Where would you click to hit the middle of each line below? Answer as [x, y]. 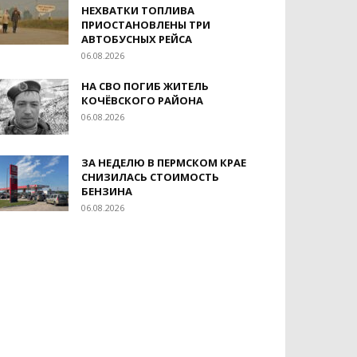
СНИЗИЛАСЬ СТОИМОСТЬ [150, 177]
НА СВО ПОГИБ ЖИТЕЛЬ [145, 86]
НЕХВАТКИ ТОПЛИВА [138, 10]
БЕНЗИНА [107, 191]
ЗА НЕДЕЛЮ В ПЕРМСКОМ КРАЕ [164, 163]
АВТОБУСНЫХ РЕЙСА [137, 39]
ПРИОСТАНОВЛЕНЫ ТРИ [146, 25]
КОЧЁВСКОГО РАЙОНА [142, 100]
